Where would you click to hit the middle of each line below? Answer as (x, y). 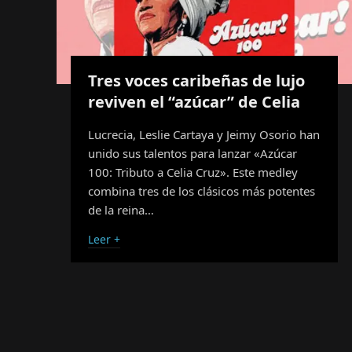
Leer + (104, 239)
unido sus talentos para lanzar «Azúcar (192, 153)
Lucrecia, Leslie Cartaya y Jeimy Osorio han (204, 134)
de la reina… (121, 209)
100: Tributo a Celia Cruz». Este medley (193, 172)
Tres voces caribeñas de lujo (196, 80)
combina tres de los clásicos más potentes (202, 191)
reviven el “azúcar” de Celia (194, 101)
